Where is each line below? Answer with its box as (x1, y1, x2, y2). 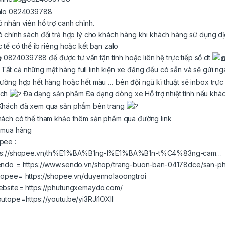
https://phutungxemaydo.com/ (25, 183, 123, 192)
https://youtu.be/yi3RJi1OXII (25, 195, 114, 204)
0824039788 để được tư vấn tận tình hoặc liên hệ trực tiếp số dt (1, 53, 212, 62)
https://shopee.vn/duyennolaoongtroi (25, 172, 146, 181)
